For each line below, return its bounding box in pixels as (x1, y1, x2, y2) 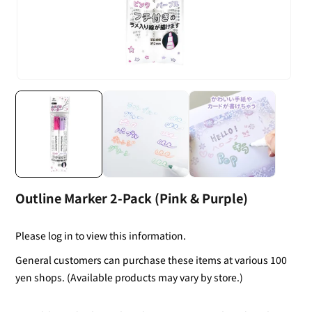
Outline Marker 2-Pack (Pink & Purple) (15, 188, 248, 207)
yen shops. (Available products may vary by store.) (15, 270, 243, 284)
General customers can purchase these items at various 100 (15, 252, 287, 267)
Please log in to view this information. (15, 228, 186, 242)
